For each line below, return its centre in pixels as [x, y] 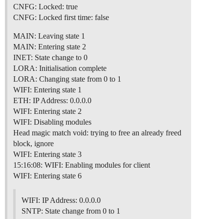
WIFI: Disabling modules [52, 122]
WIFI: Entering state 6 [47, 176]
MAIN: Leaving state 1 [49, 36]
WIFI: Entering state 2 [47, 111]
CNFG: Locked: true [45, 7]
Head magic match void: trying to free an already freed [97, 133]
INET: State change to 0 [50, 58]
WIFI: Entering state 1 [47, 90]
